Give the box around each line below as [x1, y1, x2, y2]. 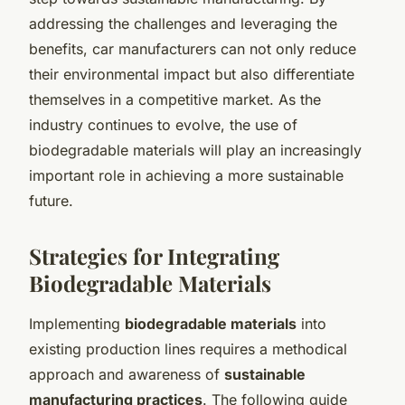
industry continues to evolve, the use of [29, 115, 297, 134]
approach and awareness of [29, 364, 224, 383]
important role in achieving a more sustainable [29, 165, 344, 184]
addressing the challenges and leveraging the [29, 14, 337, 33]
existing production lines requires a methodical [29, 339, 347, 358]
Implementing [29, 314, 125, 333]
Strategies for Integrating [29, 240, 279, 270]
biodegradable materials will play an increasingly [29, 140, 362, 159]
